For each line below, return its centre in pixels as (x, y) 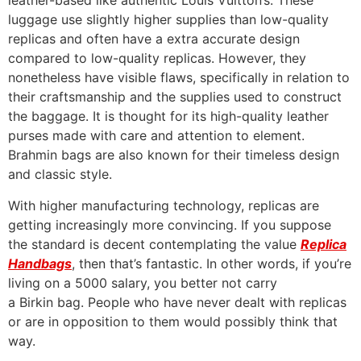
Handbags (40, 263)
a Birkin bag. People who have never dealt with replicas (177, 302)
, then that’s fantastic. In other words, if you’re (212, 263)
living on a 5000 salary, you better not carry (143, 282)
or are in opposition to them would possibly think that (173, 321)
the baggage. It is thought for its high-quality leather (168, 116)
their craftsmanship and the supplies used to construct (175, 97)
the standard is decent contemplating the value (154, 244)
